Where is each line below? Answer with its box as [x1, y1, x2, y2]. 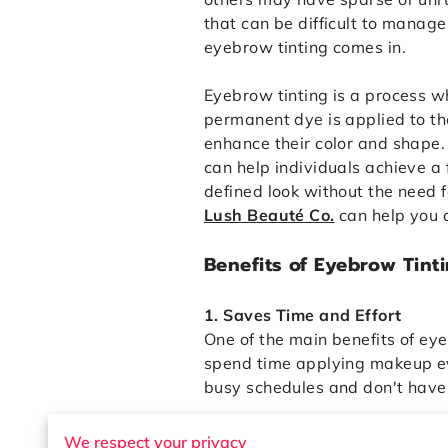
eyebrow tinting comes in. [204, 37, 407, 58]
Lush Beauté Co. [204, 205, 335, 226]
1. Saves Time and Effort [204, 305, 402, 326]
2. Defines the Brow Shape [204, 425, 417, 446]
